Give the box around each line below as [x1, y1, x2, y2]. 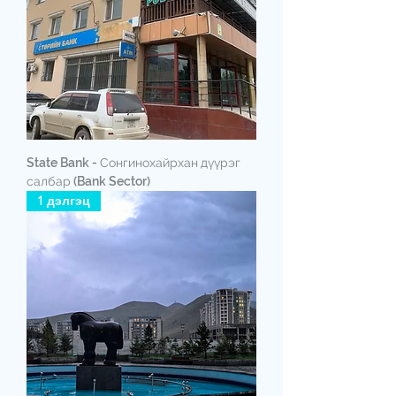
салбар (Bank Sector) [27, 173, 150, 188]
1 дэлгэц [37, 192, 90, 209]
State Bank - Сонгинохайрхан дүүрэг [27, 155, 240, 170]
